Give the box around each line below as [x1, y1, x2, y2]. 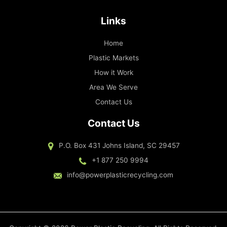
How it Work [94, 68, 133, 77]
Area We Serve [89, 83, 138, 92]
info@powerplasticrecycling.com [67, 171, 173, 179]
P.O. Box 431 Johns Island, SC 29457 [58, 141, 180, 150]
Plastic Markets [88, 54, 139, 62]
